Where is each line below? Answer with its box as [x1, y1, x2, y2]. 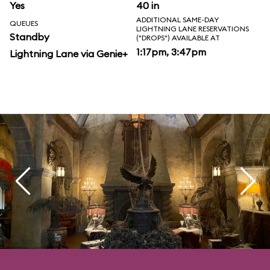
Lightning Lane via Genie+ [10, 48, 128, 60]
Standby [10, 31, 49, 43]
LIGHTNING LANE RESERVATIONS [136, 24, 249, 33]
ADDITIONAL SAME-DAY [136, 15, 219, 24]
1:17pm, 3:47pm [136, 46, 206, 58]
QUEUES [10, 19, 38, 28]
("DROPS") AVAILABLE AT [136, 33, 220, 42]
